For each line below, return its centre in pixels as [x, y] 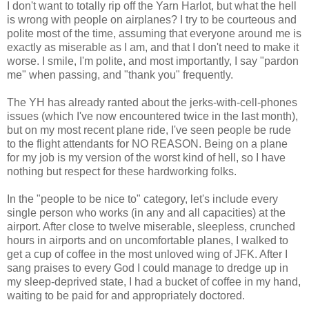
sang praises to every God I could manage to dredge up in [148, 268]
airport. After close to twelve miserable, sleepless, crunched [151, 226]
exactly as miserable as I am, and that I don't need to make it [153, 47]
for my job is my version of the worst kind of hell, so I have [146, 157]
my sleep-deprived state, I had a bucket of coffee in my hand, [154, 281]
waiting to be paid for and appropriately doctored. [126, 295]
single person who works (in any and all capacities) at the [146, 212]
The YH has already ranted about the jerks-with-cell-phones [152, 102]
